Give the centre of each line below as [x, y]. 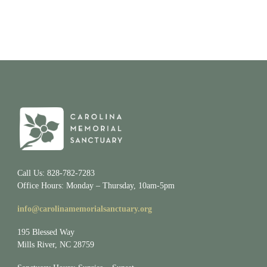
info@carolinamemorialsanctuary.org [84, 209]
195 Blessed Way [46, 232]
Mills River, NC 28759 [55, 244]
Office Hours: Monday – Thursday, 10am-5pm [96, 185]
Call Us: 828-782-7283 [56, 173]
